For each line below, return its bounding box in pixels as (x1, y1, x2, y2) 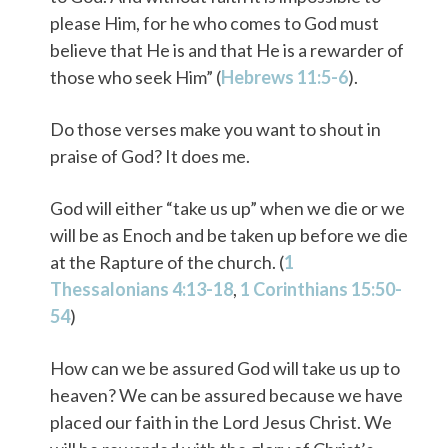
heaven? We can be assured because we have (49, 383, 403, 406)
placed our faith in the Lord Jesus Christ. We (49, 410, 392, 433)
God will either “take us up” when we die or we (49, 196, 405, 219)
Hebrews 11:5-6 (220, 66, 348, 89)
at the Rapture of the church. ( (49, 250, 284, 273)
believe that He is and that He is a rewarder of (49, 39, 404, 62)
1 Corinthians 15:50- (239, 277, 402, 300)
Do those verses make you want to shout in (49, 117, 381, 140)
